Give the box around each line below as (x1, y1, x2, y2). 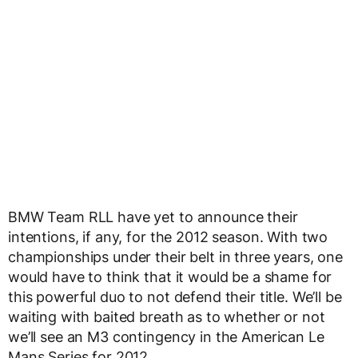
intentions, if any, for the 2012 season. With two (8, 228, 328, 245)
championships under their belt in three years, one (8, 248, 343, 265)
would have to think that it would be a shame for (8, 268, 332, 285)
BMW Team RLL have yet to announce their (8, 208, 298, 225)
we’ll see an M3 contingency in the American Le (8, 328, 324, 345)
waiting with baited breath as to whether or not (8, 308, 325, 325)
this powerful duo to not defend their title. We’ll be (8, 288, 342, 305)
